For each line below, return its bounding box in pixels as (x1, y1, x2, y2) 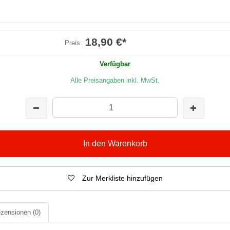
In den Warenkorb (83, 139, 147, 148)
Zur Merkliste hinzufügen (82, 174, 163, 182)
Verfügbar (100, 60, 130, 68)
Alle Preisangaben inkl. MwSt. (70, 76, 160, 84)
